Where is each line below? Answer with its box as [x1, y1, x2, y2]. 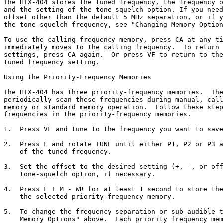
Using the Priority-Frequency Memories [4, 73, 151, 81]
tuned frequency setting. [4, 58, 100, 66]
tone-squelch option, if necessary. [4, 170, 155, 178]
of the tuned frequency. [4, 148, 111, 155]
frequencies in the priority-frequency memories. [4, 111, 191, 118]
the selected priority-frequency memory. [4, 193, 175, 200]
